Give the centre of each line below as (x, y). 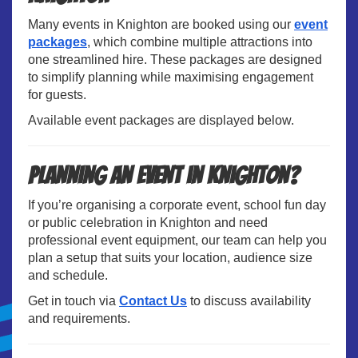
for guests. (57, 94)
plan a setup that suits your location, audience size (170, 257)
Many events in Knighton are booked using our (161, 24)
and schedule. (68, 275)
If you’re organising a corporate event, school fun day (177, 205)
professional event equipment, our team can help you (177, 240)
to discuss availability (249, 300)
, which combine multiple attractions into (200, 42)
